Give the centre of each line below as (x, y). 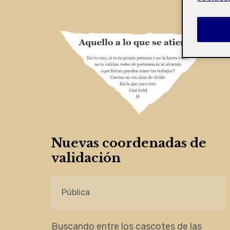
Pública (76, 193)
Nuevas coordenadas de (129, 143)
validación (86, 158)
